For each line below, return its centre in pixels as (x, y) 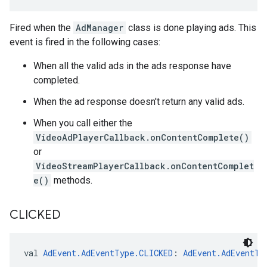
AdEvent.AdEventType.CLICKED (108, 253)
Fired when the (41, 28)
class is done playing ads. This (191, 28)
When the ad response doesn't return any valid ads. (139, 102)
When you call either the (83, 123)
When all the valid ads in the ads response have (132, 66)
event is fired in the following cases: (85, 42)
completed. (57, 80)
